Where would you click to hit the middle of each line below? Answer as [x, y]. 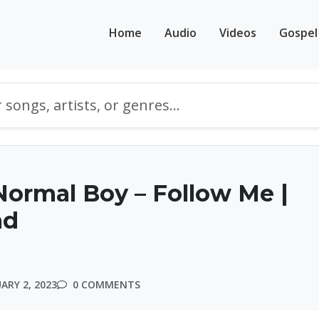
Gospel [298, 32]
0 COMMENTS [105, 284]
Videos [238, 32]
